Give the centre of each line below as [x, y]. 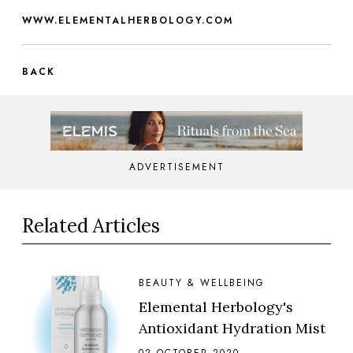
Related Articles [91, 225]
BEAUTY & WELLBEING [202, 282]
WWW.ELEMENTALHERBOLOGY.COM [128, 20]
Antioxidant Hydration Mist [232, 328]
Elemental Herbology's [216, 307]
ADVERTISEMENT [176, 167]
